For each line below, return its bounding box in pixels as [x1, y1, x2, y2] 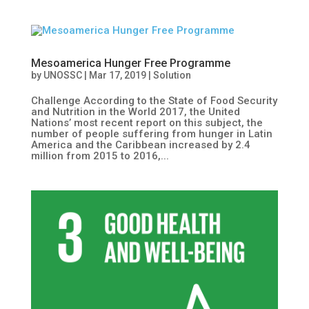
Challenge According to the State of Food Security [30, 94, 277, 107]
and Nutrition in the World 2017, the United [30, 105, 240, 118]
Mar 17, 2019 [88, 69, 146, 81]
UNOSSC [43, 69, 82, 81]
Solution [152, 69, 191, 81]
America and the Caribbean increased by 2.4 [30, 138, 250, 151]
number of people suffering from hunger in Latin [30, 127, 272, 140]
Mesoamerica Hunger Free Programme [30, 56, 230, 70]
